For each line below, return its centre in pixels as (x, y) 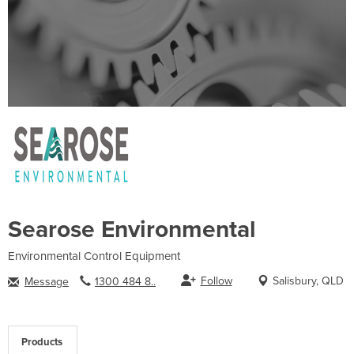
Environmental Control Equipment (94, 256)
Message (47, 281)
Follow (216, 281)
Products (42, 342)
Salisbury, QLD (308, 281)
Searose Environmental (132, 229)
